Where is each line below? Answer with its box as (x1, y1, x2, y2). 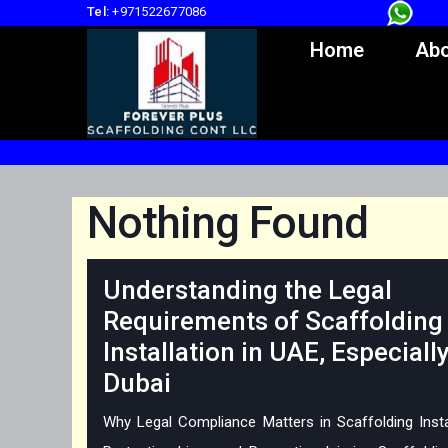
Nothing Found (87, 197, 368, 250)
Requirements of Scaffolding (103, 306, 443, 337)
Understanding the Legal (103, 275, 392, 306)
